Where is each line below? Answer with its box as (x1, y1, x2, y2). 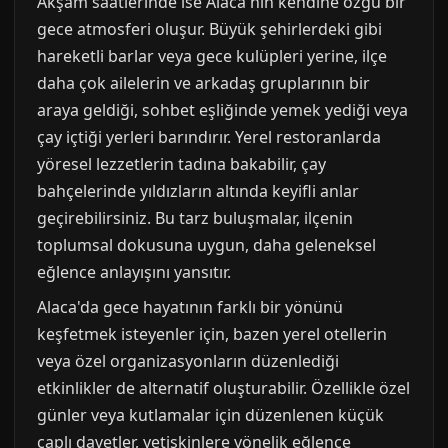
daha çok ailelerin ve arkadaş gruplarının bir (37, 72, 370, 95)
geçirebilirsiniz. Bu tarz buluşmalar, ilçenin (37, 207, 353, 230)
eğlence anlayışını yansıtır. (37, 261, 231, 284)
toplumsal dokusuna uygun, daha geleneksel (37, 234, 376, 257)
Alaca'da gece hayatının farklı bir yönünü (37, 296, 343, 319)
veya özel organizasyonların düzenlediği (37, 350, 339, 373)
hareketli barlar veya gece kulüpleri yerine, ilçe (37, 45, 387, 68)
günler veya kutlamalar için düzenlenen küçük (37, 404, 384, 427)
